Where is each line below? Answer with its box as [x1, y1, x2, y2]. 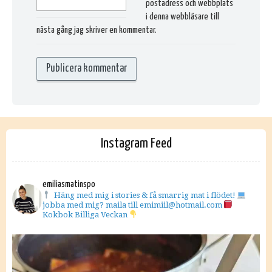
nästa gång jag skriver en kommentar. [36, 25, 157, 35]
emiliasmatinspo [42, 180, 95, 189]
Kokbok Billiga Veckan [42, 210, 129, 219]
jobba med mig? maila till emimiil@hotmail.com [42, 200, 222, 209]
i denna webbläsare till [146, 12, 220, 21]
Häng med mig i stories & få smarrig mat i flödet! [52, 191, 236, 200]
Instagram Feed [100, 137, 172, 151]
